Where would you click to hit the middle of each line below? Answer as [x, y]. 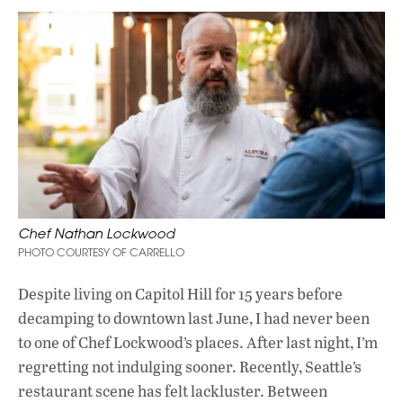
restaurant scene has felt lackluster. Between [173, 390]
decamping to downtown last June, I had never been [194, 318]
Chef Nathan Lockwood [96, 233]
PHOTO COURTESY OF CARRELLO [101, 252]
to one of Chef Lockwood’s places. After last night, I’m [198, 342]
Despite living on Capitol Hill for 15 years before [180, 293]
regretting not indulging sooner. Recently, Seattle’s [190, 366]
